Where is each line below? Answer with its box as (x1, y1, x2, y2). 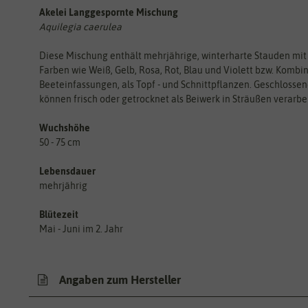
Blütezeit (39, 208, 78, 220)
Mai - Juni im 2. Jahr (39, 223, 123, 234)
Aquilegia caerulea (39, 21, 122, 32)
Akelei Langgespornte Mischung (39, 6, 178, 18)
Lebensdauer (39, 165, 96, 177)
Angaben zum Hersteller (56, 273, 181, 287)
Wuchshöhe (39, 122, 90, 133)
